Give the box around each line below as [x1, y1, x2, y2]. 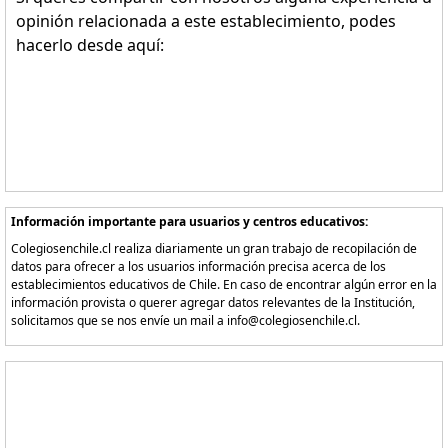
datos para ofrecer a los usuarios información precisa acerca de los [11, 258, 386, 275]
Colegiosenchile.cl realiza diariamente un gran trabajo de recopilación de [11, 240, 417, 257]
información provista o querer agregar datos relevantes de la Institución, [11, 294, 415, 311]
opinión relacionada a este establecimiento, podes [16, 10, 396, 32]
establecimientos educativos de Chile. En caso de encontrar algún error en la [11, 276, 437, 293]
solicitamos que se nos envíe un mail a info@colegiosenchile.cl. [11, 312, 360, 329]
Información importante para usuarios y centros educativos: [11, 213, 368, 230]
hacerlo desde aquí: [16, 34, 164, 56]
